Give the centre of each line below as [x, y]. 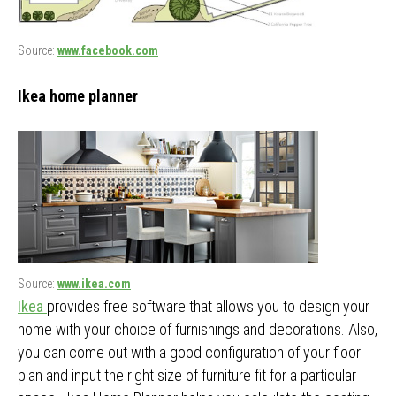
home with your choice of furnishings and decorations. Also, [198, 330]
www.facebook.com [108, 51]
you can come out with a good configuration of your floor [189, 353]
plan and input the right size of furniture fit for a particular [187, 376]
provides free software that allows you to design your [208, 307]
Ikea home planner [78, 96]
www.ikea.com [94, 284]
